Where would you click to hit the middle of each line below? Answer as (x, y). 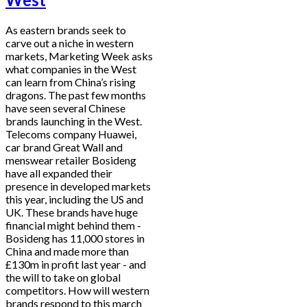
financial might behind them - (73, 225)
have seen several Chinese (65, 108)
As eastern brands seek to (66, 29)
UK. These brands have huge (72, 212)
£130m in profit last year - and (76, 264)
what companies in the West (71, 69)
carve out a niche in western (70, 42)
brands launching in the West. (74, 121)
